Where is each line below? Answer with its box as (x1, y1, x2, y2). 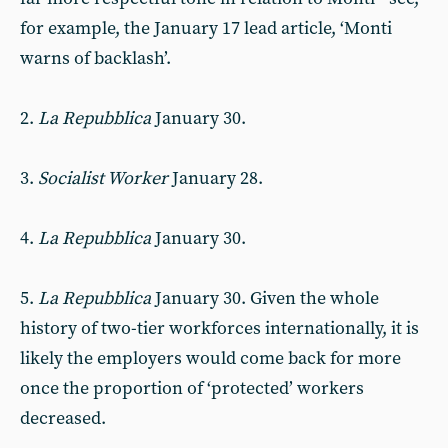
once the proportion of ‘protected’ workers (20, 377, 364, 400)
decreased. (20, 407, 106, 430)
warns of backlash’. (20, 47, 171, 70)
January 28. (168, 167, 263, 190)
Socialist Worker (38, 167, 168, 190)
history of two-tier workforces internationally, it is (20, 317, 419, 340)
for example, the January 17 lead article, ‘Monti (20, 17, 392, 40)
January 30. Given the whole (151, 287, 379, 310)
